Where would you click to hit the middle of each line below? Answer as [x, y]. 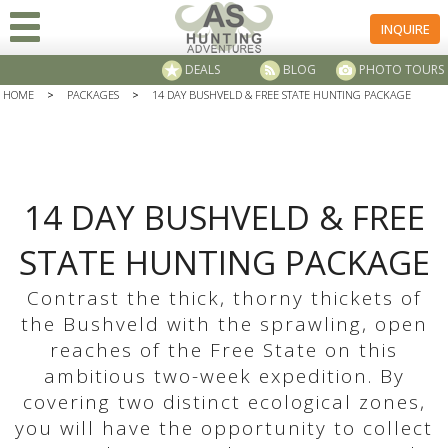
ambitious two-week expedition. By [224, 376]
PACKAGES [93, 94]
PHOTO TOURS [401, 69]
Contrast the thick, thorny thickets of [224, 298]
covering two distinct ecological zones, [224, 402]
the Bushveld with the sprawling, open [224, 324]
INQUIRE [405, 29]
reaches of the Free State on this [224, 350]
